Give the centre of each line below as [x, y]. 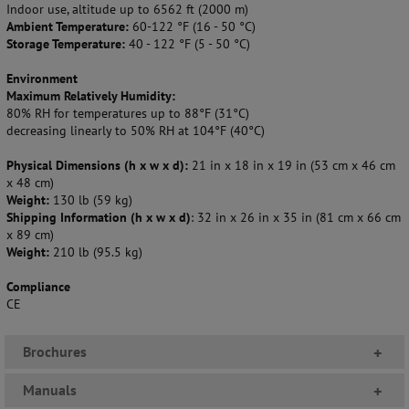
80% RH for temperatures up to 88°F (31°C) [128, 113]
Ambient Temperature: [69, 26]
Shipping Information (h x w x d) [99, 217]
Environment [42, 78]
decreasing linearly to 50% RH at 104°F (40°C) [136, 130]
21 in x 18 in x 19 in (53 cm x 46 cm [294, 165]
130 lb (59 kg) [93, 199]
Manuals [50, 389]
